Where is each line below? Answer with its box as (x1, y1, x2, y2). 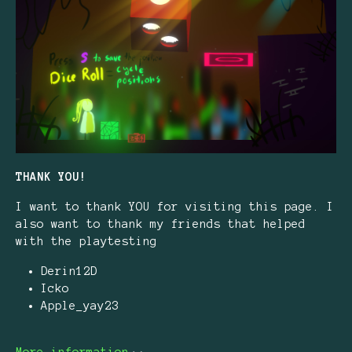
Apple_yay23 (41, 299, 119, 312)
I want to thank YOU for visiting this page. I (16, 200, 334, 213)
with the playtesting (16, 234, 157, 247)
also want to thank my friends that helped (16, 217, 306, 230)
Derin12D (41, 264, 97, 277)
